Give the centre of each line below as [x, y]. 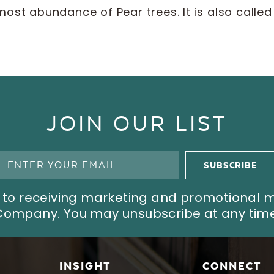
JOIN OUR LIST [137, 123]
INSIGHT [85, 266]
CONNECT [232, 266]
